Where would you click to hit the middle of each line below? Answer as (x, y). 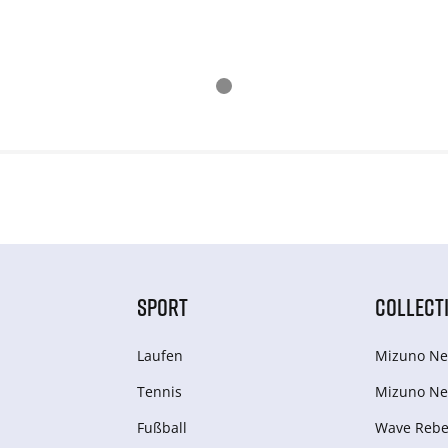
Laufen (159, 356)
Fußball (161, 428)
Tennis (159, 392)
